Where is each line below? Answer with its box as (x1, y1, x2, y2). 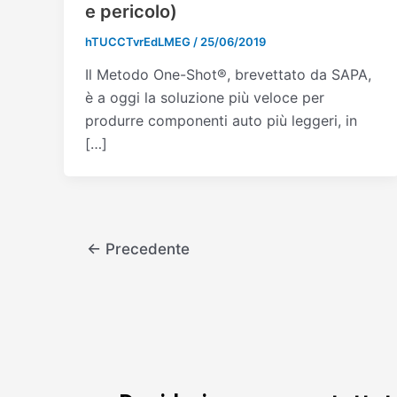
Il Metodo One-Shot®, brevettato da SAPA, (85, 66, 371, 84)
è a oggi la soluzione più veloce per (85, 89, 324, 107)
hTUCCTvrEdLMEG (85, 34, 193, 49)
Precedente (100, 239, 190, 259)
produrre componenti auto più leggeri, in (85, 112, 357, 130)
